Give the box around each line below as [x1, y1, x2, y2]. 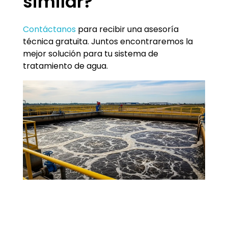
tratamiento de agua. [23, 60, 108, 72]
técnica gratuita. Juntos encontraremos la [23, 35, 193, 47]
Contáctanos [23, 23, 76, 35]
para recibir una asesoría [76, 23, 179, 35]
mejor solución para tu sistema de [23, 47, 158, 60]
